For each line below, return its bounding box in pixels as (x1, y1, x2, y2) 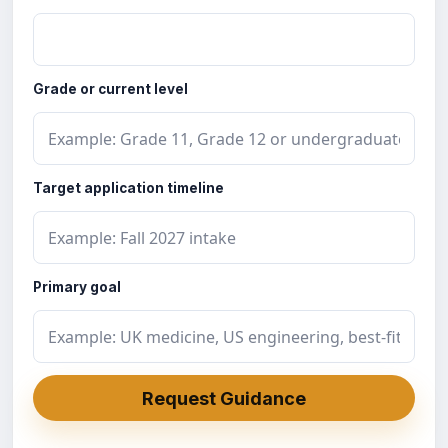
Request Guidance (142, 387, 306, 409)
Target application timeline (33, 180, 224, 196)
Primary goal (33, 279, 121, 295)
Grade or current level (33, 81, 188, 97)
